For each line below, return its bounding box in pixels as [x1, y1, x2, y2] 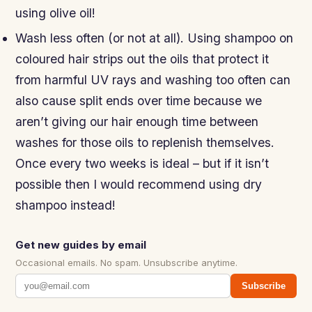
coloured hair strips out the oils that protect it [15, 51, 270, 66]
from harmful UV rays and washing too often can [15, 72, 291, 87]
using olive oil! [15, 6, 96, 21]
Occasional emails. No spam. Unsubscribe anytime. [15, 256, 238, 268]
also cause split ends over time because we [15, 93, 263, 108]
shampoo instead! [15, 197, 116, 212]
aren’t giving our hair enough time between [15, 114, 259, 129]
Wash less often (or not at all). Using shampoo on [15, 30, 294, 45]
